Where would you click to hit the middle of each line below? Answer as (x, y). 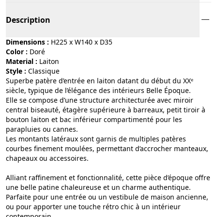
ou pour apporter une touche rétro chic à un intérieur (93, 206)
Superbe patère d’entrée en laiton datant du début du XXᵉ (100, 80)
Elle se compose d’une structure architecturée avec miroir (100, 100)
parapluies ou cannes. (42, 129)
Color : (17, 51)
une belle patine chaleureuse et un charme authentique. (98, 187)
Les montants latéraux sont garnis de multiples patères (96, 139)
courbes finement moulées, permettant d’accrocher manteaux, (107, 148)
